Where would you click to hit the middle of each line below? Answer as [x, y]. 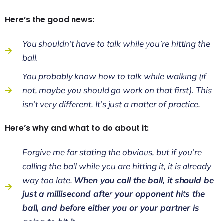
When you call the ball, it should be [144, 180]
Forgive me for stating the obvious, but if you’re [112, 152]
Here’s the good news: [50, 19]
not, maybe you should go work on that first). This [117, 90]
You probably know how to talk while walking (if [114, 76]
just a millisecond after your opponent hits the [113, 194]
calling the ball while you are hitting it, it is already [117, 166]
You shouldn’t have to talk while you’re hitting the [116, 44]
